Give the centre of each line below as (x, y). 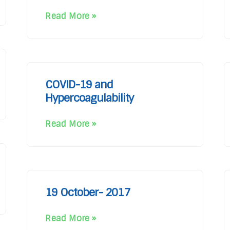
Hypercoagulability (90, 98)
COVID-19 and (79, 84)
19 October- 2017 (88, 192)
